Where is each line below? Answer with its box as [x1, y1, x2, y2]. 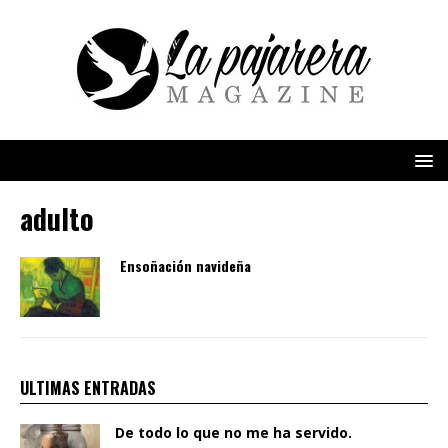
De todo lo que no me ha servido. [115, 423, 352, 443]
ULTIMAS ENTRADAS [20, 376, 156, 401]
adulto [20, 198, 94, 239]
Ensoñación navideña [120, 255, 251, 276]
